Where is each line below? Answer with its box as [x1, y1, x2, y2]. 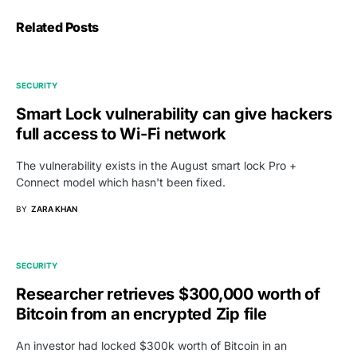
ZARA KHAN [31, 204, 77, 214]
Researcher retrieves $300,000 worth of [16, 284, 320, 304]
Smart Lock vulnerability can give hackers [16, 104, 332, 124]
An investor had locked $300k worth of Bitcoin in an [16, 339, 287, 353]
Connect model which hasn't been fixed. [16, 175, 226, 190]
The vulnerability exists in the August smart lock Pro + [16, 159, 296, 173]
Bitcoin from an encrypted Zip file [16, 304, 267, 324]
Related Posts [16, 19, 99, 36]
